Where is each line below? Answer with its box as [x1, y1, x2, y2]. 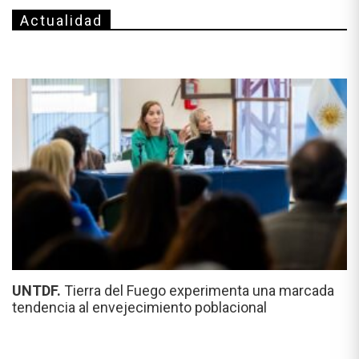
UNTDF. [12, 281, 64, 299]
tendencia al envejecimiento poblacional [12, 298, 267, 316]
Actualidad [20, 11, 103, 29]
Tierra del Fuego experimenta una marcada [64, 281, 334, 299]
